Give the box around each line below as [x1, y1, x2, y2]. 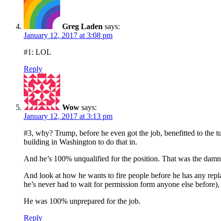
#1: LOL [24, 47, 51, 56]
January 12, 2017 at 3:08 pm [24, 31, 112, 39]
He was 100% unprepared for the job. [24, 196, 141, 205]
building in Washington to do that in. [24, 137, 137, 146]
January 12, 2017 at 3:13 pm [24, 111, 112, 120]
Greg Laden [62, 22, 103, 31]
